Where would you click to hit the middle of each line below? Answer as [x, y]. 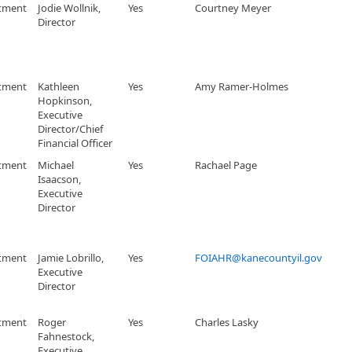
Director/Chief [70, 129]
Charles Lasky [227, 322]
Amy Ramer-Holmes [242, 86]
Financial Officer [75, 143]
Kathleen [59, 86]
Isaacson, [59, 179]
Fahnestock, [66, 336]
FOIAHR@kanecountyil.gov [258, 258]
